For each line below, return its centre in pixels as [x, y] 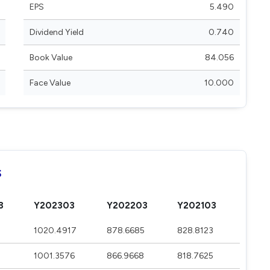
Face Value [50, 83]
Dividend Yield [57, 32]
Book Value [51, 58]
